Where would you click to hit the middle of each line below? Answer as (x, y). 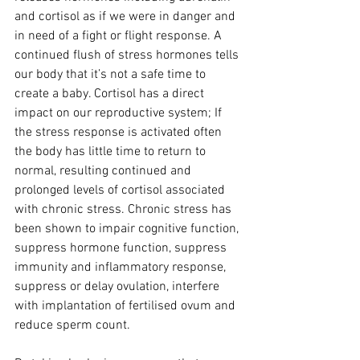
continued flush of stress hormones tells (128, 55)
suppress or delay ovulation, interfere (119, 287)
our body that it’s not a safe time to (112, 75)
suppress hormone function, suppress (122, 248)
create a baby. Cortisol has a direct (111, 94)
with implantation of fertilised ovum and (127, 306)
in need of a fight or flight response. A (120, 36)
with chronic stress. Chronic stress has (125, 210)
